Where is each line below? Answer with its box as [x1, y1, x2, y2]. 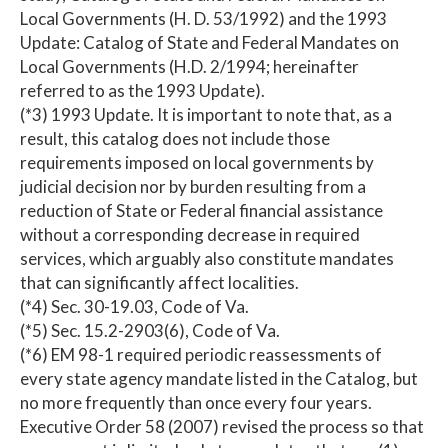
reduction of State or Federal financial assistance [20, 199, 383, 221]
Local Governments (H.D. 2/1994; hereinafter [20, 55, 359, 77]
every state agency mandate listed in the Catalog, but [20, 367, 418, 389]
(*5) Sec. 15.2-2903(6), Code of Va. [20, 319, 280, 341]
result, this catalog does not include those [20, 127, 330, 149]
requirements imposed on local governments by [20, 151, 374, 173]
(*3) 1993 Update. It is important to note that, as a [20, 103, 392, 125]
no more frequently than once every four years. [20, 391, 372, 413]
